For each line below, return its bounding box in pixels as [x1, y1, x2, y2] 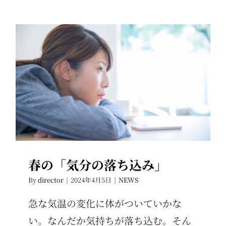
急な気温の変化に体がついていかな [28, 196, 182, 210]
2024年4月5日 [71, 175, 111, 185]
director [38, 175, 64, 185]
